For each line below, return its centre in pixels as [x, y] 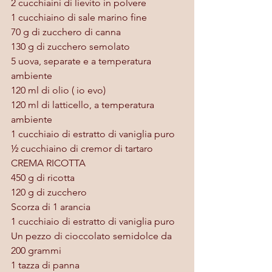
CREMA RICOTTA [48, 163]
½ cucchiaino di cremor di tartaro [83, 148]
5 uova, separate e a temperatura [82, 61]
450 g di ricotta [43, 177]
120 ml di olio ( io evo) [58, 90]
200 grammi [36, 250]
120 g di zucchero [49, 192]
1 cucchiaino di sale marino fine [79, 17]
